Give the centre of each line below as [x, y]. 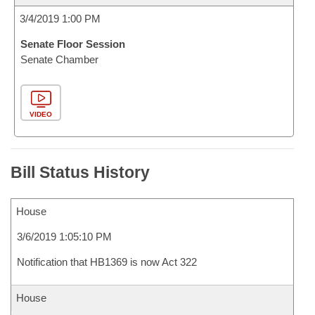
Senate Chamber [59, 59]
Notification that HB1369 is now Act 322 [107, 262]
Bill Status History [80, 172]
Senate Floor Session [73, 44]
